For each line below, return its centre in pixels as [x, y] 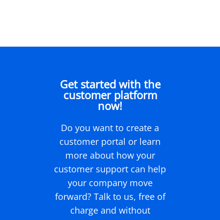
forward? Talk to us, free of [110, 196]
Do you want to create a [110, 127]
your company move [110, 182]
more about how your [110, 155]
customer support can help [110, 169]
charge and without [110, 210]
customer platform [110, 95]
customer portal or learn [110, 141]
